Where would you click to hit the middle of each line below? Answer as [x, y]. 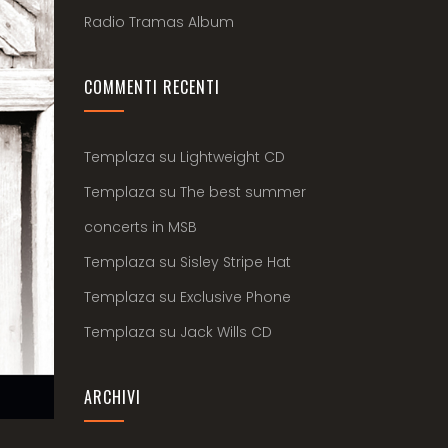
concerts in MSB [140, 227]
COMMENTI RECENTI [151, 87]
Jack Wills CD [225, 332]
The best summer [242, 192]
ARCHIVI [112, 397]
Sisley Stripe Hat [235, 262]
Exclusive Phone [235, 297]
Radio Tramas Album [158, 22]
